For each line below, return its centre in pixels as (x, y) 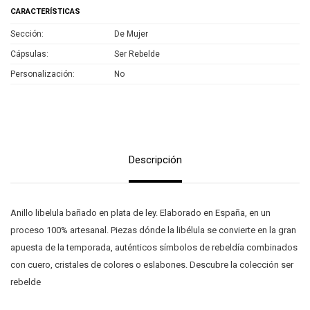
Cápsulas (28, 54)
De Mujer (131, 34)
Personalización (42, 74)
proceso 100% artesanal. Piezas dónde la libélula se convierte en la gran (153, 230)
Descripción (155, 160)
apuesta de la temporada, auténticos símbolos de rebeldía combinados (154, 247)
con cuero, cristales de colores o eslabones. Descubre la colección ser (152, 265)
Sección (26, 34)
